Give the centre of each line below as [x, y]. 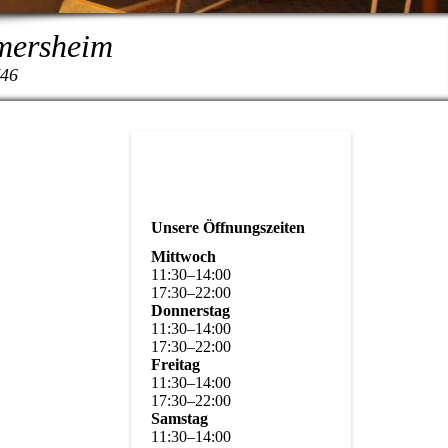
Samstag [179, 419]
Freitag [175, 365]
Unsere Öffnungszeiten [228, 227]
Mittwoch [183, 257]
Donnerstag [190, 311]
